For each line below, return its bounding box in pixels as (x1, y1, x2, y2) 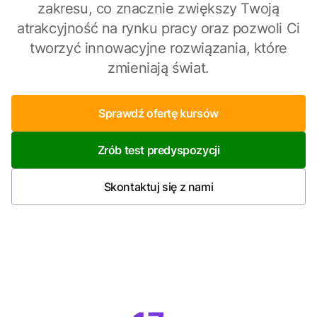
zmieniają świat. (108, 59, 209, 76)
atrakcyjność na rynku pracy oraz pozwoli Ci (17, 20, 300, 37)
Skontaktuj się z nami (103, 180, 214, 194)
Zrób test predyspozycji (97, 143, 220, 157)
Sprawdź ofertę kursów (98, 106, 219, 120)
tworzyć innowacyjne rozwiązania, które (30, 40, 287, 57)
